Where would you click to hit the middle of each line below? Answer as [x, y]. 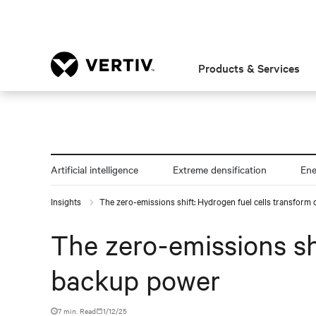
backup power [135, 280]
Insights [67, 201]
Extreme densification [219, 169]
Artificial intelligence [95, 169]
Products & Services [249, 68]
